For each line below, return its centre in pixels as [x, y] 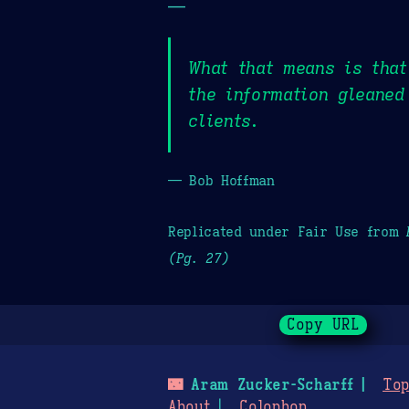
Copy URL [324, 325]
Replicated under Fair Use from [288, 231]
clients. [224, 121]
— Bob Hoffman [221, 180]
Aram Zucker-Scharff [267, 386]
